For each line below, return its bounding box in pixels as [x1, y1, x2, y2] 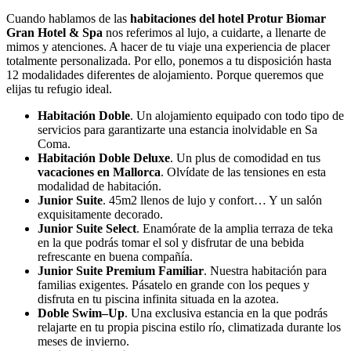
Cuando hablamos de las [6, 12, 130, 25]
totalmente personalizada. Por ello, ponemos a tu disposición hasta [6, 54, 331, 67]
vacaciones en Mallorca [38, 165, 161, 179]
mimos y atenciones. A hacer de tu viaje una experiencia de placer [6, 40, 330, 53]
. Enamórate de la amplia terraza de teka [136, 222, 333, 235]
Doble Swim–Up [38, 306, 125, 320]
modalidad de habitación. [38, 179, 161, 193]
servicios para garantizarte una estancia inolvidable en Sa [38, 123, 317, 136]
